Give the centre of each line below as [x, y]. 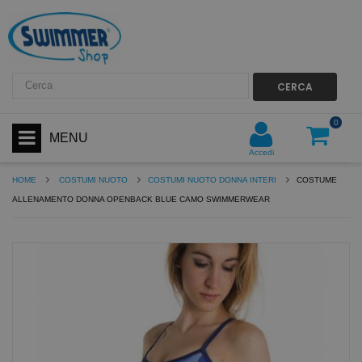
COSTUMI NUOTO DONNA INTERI [212, 179]
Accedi [261, 152]
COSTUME [317, 179]
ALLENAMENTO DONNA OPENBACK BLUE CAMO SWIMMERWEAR [141, 199]
